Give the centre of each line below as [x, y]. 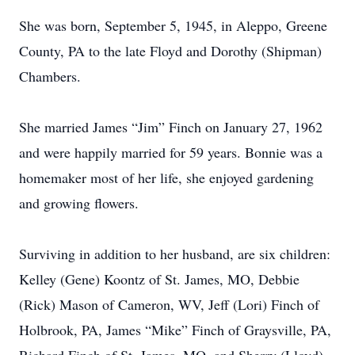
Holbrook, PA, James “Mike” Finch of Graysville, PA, [175, 330]
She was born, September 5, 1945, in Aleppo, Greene [173, 25]
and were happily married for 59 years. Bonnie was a [171, 152]
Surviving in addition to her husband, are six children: [175, 254]
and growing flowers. [79, 203]
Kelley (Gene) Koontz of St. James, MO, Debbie [159, 279]
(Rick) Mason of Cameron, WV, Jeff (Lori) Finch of [169, 304]
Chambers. [50, 76]
